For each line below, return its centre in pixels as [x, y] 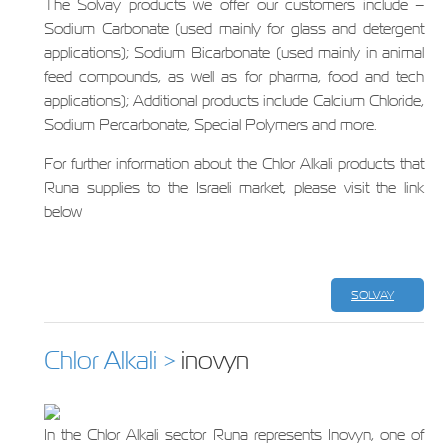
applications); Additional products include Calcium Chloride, [234, 100]
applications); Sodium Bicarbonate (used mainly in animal [234, 52]
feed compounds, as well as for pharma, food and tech [234, 76]
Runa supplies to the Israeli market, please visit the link [234, 187]
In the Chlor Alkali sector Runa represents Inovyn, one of [234, 434]
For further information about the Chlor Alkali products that [234, 163]
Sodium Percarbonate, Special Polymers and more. [210, 124]
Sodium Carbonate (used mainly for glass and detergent [234, 28]
